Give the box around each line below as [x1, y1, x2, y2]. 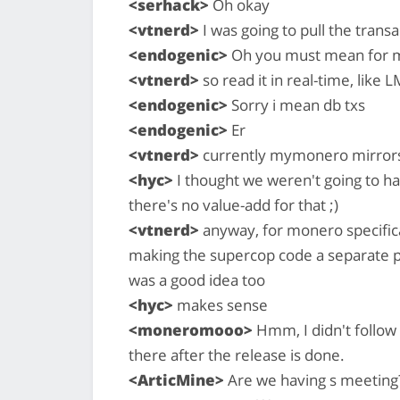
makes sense [173, 294, 268, 315]
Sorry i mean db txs [228, 94, 365, 115]
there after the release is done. [129, 344, 345, 365]
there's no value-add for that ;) [129, 194, 338, 215]
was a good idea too [129, 269, 265, 290]
